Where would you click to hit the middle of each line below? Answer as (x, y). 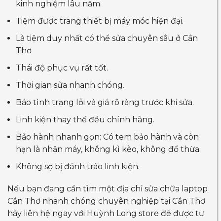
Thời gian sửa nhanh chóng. (70, 85)
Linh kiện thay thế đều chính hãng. (85, 119)
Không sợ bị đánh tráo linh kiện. (78, 166)
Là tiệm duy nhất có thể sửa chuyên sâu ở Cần (107, 38)
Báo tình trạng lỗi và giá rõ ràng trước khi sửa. (105, 102)
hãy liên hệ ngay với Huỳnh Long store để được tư (106, 213)
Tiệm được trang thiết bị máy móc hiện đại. (100, 21)
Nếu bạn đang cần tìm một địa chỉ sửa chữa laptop (108, 188)
